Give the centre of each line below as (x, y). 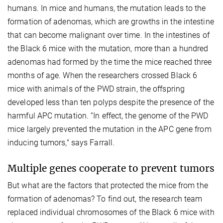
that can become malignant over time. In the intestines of (109, 35)
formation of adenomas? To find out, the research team (105, 199)
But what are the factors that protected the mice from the (108, 186)
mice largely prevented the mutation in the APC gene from (110, 129)
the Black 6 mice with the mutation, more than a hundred (108, 49)
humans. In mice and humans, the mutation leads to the (107, 8)
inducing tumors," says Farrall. (61, 143)
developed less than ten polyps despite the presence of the (111, 103)
